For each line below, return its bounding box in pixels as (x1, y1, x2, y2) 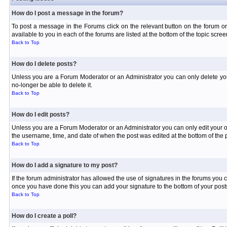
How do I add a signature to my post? (11, 162, 118, 169)
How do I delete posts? (11, 60, 77, 67)
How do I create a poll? (11, 212, 77, 219)
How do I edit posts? (11, 111, 69, 118)
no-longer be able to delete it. (11, 82, 92, 89)
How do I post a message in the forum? (11, 10, 123, 17)
